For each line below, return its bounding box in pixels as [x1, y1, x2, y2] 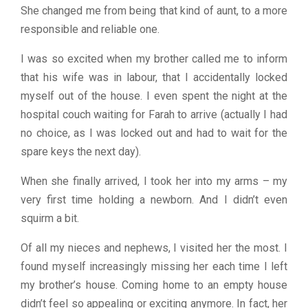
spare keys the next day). [21, 144, 141, 158]
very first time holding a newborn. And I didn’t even [21, 192, 287, 206]
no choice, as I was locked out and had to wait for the [21, 126, 287, 140]
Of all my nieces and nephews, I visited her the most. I [21, 241, 287, 254]
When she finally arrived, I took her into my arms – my [21, 174, 287, 188]
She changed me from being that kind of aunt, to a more [21, 3, 287, 17]
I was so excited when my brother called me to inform [21, 52, 287, 65]
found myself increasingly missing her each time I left [21, 259, 287, 273]
